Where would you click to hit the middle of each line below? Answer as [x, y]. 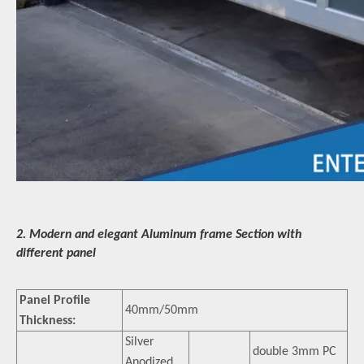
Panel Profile [55, 301]
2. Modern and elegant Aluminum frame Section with [159, 235]
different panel [56, 253]
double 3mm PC [295, 352]
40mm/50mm [162, 310]
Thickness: [48, 321]
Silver [140, 342]
